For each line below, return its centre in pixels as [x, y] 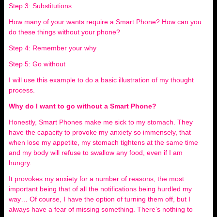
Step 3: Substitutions [40, 6]
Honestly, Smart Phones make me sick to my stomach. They [101, 122]
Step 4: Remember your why [53, 48]
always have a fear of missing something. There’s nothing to [101, 209]
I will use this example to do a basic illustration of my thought [101, 80]
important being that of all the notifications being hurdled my [100, 189]
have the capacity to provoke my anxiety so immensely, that [100, 132]
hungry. [21, 163]
